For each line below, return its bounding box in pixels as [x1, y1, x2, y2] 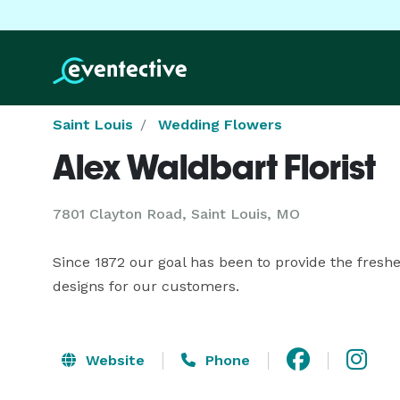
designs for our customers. [53, 278, 239, 295]
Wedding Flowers [158, 116, 282, 133]
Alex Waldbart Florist [53, 146, 376, 187]
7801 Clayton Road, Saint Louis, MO [53, 205, 300, 222]
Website [81, 351, 145, 369]
